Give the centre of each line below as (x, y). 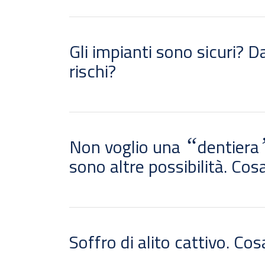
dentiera (229, 147)
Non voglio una (127, 147)
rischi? (93, 71)
